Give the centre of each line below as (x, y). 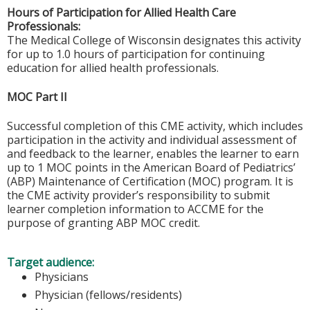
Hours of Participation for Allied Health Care (121, 12)
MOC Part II (37, 97)
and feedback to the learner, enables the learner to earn (153, 154)
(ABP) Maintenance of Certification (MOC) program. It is (150, 182)
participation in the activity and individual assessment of (152, 140)
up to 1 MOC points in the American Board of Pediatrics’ (151, 168)
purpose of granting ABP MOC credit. (103, 223)
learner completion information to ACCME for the (135, 209)
